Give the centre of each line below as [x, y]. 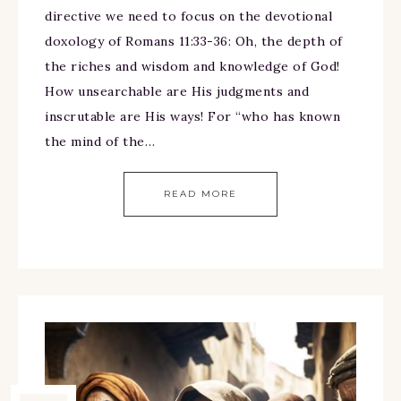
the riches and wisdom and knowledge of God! [192, 67]
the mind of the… [100, 142]
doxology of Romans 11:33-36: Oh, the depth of [194, 42]
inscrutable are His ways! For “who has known [192, 117]
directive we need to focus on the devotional [188, 17]
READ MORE [200, 194]
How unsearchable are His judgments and [177, 92]
